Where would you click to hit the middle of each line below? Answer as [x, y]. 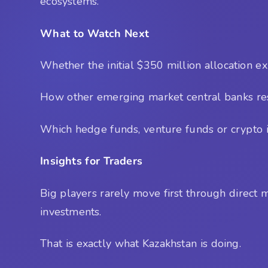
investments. [71, 211]
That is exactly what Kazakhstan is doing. [141, 244]
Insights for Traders [91, 161]
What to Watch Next [95, 33]
